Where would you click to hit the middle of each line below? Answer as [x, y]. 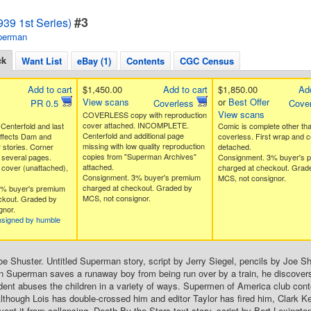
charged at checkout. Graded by [137, 187]
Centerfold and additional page [133, 135]
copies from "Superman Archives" [139, 156]
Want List [42, 61]
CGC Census [207, 61]
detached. [234, 146]
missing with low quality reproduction [143, 146]
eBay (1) [94, 61]
